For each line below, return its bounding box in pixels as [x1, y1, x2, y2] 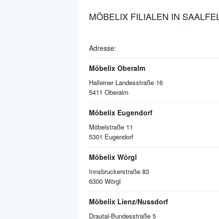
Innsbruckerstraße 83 [89, 167, 149, 176]
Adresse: [89, 43, 116, 53]
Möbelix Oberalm [89, 63, 145, 73]
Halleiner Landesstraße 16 [89, 78, 163, 87]
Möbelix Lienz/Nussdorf [89, 197, 168, 206]
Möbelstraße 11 [89, 122, 133, 131]
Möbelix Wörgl [89, 152, 137, 162]
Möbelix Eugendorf [89, 108, 153, 117]
